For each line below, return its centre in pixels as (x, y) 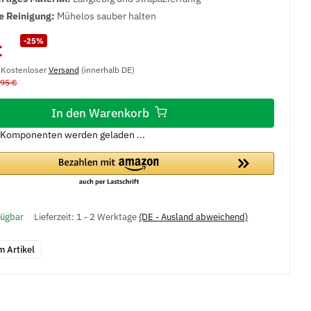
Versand (64, 70)
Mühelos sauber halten (106, 16)
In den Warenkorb (102, 113)
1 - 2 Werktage (108, 217)
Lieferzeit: (56, 217)
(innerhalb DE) (107, 70)
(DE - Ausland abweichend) (194, 217)
